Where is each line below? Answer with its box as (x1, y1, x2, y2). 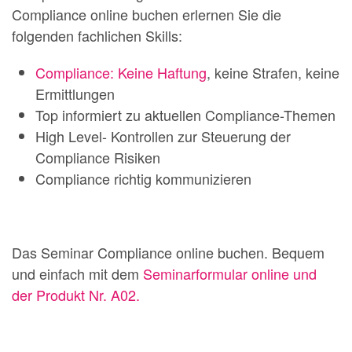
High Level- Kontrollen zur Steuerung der (35, 126, 291, 146)
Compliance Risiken (35, 147, 160, 167)
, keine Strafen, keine (207, 62, 339, 82)
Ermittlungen (35, 83, 115, 104)
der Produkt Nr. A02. (12, 284, 140, 305)
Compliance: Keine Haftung (35, 62, 207, 82)
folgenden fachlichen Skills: (12, 25, 182, 46)
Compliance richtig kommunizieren (35, 168, 251, 189)
